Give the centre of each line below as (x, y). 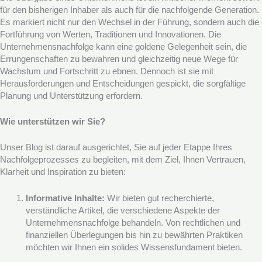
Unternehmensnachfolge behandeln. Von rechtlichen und (133, 223)
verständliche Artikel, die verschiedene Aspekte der (123, 210)
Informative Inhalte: (65, 198)
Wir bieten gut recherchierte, (159, 198)
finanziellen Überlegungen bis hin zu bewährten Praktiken (134, 235)
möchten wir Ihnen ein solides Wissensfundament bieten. (134, 247)
